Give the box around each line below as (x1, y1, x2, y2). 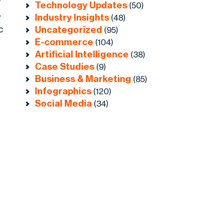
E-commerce (35, 36, 94, 48)
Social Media (35, 98, 92, 110)
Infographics (35, 85, 92, 97)
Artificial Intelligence (35, 49, 129, 60)
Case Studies (35, 61, 95, 73)
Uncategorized (35, 24, 103, 36)
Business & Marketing (35, 73, 132, 85)
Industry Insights (35, 12, 110, 24)
